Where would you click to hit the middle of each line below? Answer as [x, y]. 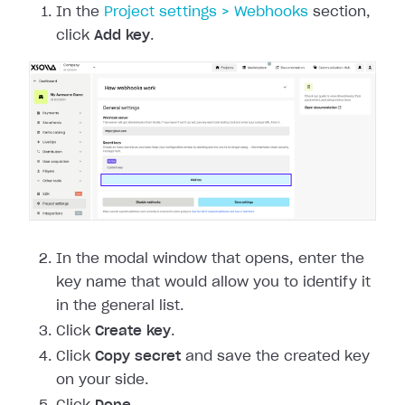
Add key [122, 36]
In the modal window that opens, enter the [210, 259]
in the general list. [120, 306]
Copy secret [138, 357]
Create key [133, 332]
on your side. [102, 381]
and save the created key [275, 357]
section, [339, 13]
